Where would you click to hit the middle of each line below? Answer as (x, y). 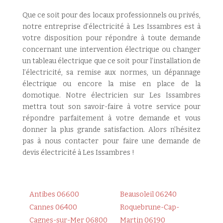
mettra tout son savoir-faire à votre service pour (111, 107)
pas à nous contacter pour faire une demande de (111, 141)
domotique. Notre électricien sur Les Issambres (111, 96)
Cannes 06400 (53, 208)
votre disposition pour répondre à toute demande (111, 38)
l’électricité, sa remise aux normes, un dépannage (111, 73)
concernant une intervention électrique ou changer (111, 50)
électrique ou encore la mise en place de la (111, 84)
